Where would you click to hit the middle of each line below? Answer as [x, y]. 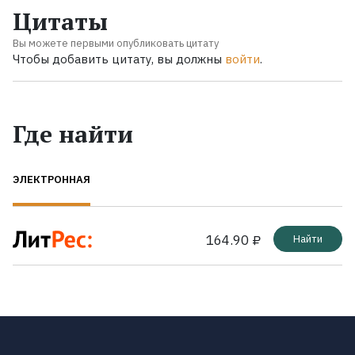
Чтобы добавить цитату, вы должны [119, 59]
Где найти [73, 134]
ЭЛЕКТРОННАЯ [52, 179]
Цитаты [60, 21]
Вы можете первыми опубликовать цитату [116, 43]
